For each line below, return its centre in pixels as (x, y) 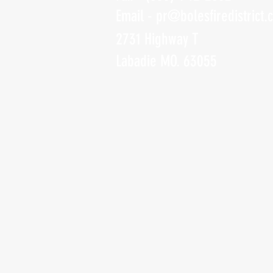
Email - (136, 16)
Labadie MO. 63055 (166, 61)
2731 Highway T (157, 39)
